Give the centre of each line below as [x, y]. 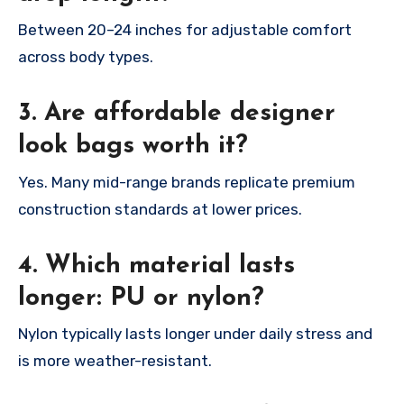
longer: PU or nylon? [141, 298]
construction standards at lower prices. [160, 209]
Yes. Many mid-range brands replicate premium [187, 182]
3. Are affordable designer [177, 114]
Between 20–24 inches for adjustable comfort [185, 30]
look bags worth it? [133, 147]
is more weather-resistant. [115, 361]
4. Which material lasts [156, 266]
